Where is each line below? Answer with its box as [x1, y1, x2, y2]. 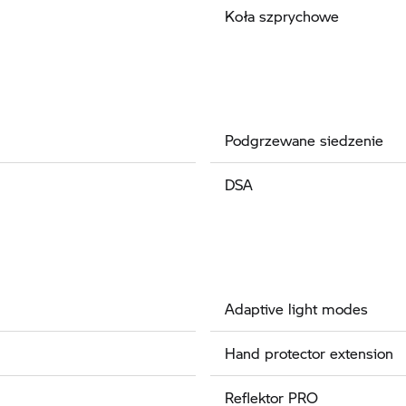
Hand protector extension [225, 342, 393, 363]
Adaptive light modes [225, 297, 368, 319]
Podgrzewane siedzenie [225, 129, 383, 150]
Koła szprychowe [225, 5, 339, 26]
